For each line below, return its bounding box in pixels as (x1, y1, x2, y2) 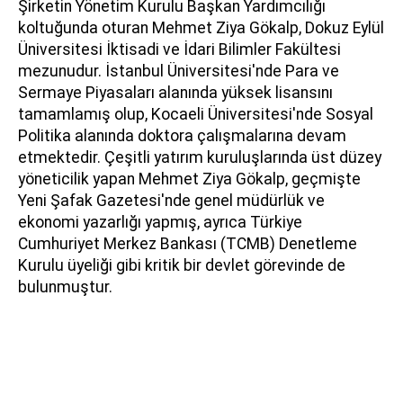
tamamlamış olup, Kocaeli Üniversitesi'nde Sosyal (18, 105, 373, 124)
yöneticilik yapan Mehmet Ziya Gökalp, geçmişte (18, 170, 361, 189)
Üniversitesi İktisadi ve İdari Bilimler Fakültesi (18, 40, 341, 59)
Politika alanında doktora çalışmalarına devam (18, 127, 346, 146)
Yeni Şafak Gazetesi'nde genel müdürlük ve (18, 192, 325, 210)
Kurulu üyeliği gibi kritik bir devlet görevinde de (18, 256, 345, 275)
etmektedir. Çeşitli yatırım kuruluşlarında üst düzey (18, 148, 381, 167)
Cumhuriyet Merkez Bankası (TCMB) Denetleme (18, 235, 357, 254)
